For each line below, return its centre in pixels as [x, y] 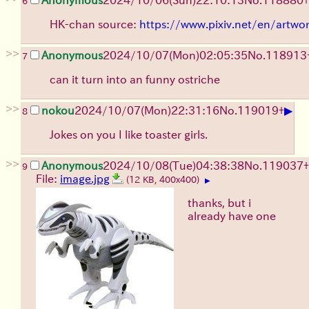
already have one [232, 216]
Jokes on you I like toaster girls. [129, 134]
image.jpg [85, 178]
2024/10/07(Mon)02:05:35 [175, 55]
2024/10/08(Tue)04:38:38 [173, 165]
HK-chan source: [94, 24]
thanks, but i [219, 202]
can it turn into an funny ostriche [135, 79]
